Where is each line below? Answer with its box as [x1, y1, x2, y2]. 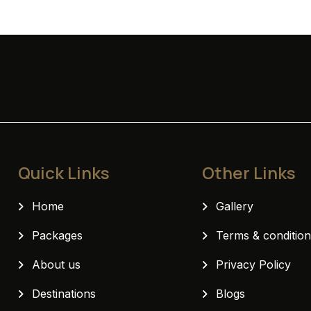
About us [32, 257, 81, 271]
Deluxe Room [115, 45, 196, 62]
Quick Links [18, 160, 110, 184]
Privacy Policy [216, 257, 292, 271]
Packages [32, 228, 83, 242]
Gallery [216, 199, 254, 213]
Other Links [202, 160, 296, 184]
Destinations [32, 286, 96, 301]
